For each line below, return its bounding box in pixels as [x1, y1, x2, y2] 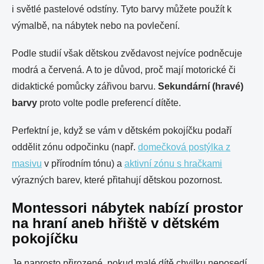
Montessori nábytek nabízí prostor [12, 200, 243, 216]
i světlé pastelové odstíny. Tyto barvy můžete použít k [12, 4, 232, 14]
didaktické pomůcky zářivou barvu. [12, 81, 158, 91]
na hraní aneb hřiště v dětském [12, 215, 219, 231]
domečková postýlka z [138, 142, 230, 152]
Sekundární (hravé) [158, 81, 243, 91]
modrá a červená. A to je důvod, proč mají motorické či [12, 65, 236, 75]
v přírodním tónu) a [42, 159, 124, 169]
